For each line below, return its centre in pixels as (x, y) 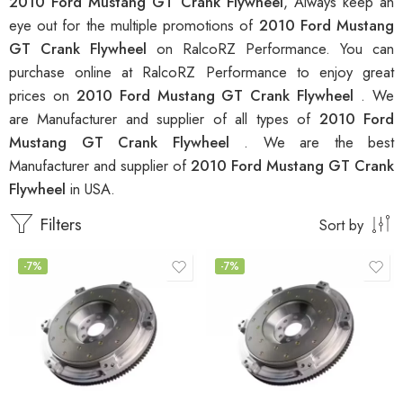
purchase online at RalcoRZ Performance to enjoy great (201, 72)
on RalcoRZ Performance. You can (275, 49)
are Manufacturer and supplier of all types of (164, 119)
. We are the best (319, 143)
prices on (43, 96)
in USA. (93, 189)
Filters (58, 225)
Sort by (341, 225)
